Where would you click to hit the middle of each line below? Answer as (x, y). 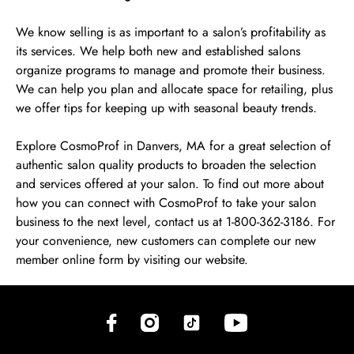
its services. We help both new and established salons (158, 51)
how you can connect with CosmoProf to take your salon (166, 203)
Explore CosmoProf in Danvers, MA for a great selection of (173, 146)
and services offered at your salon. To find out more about (170, 184)
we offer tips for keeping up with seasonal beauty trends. (166, 108)
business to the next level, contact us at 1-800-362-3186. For (175, 222)
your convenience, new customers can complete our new (166, 241)
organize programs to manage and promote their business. (171, 70)
